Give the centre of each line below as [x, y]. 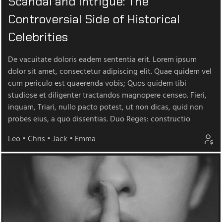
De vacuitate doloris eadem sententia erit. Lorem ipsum [102, 60]
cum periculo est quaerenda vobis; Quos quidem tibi [97, 84]
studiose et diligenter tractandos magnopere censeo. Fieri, [107, 96]
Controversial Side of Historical [94, 19]
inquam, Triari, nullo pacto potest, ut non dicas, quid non [106, 108]
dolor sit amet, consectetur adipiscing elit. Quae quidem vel [110, 72]
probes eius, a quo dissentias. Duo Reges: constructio [99, 120]
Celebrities [38, 37]
